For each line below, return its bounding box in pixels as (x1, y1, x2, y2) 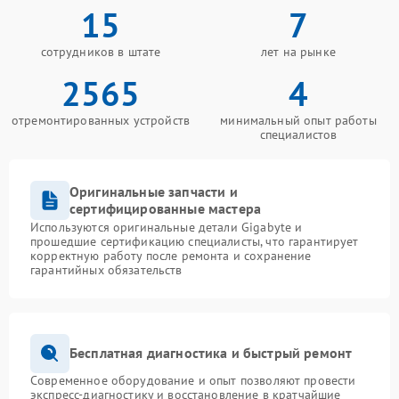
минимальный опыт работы (220, 111, 377, 128)
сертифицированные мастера (69, 199, 262, 217)
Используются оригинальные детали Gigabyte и (30, 218, 303, 235)
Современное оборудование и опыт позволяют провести (30, 371, 356, 388)
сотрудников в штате (40, 43, 161, 60)
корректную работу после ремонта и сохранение (30, 247, 312, 264)
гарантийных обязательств (30, 261, 183, 278)
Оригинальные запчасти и (69, 182, 238, 200)
